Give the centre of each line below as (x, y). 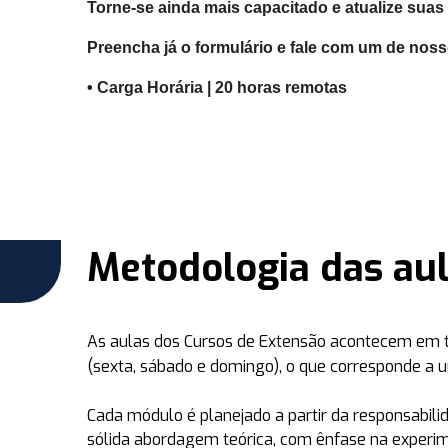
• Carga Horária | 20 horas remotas (217, 87)
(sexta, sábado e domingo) (183, 366)
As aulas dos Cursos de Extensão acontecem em (265, 341)
